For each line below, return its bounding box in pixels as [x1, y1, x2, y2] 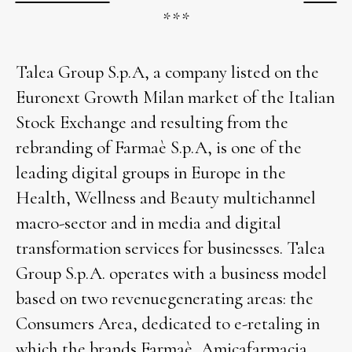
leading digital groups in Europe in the [15, 162, 286, 184]
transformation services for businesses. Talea [15, 237, 325, 259]
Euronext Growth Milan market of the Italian [15, 86, 335, 108]
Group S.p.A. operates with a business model [15, 262, 327, 284]
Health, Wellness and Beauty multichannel [15, 187, 316, 209]
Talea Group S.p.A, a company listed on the [15, 61, 319, 83]
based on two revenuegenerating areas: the [15, 288, 313, 310]
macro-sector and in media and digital [15, 212, 281, 234]
